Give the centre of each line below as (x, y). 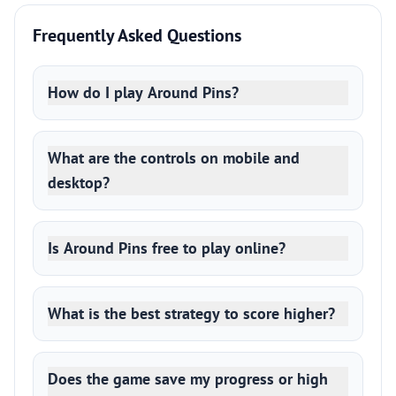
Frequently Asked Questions (137, 35)
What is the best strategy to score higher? (191, 313)
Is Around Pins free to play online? (167, 248)
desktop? (79, 183)
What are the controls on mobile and (174, 158)
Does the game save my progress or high (188, 379)
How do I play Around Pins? (143, 92)
